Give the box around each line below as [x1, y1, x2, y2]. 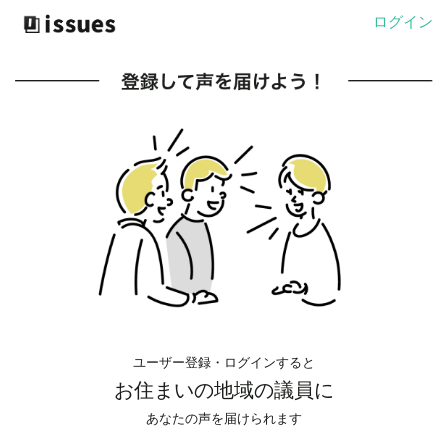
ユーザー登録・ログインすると [133, 351, 315, 371]
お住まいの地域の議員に [114, 374, 334, 404]
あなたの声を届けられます [146, 407, 302, 427]
